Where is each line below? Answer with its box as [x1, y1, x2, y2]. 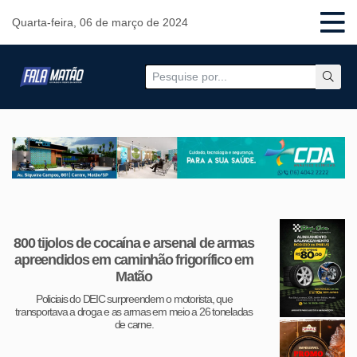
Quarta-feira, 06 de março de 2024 [12, 16, 188, 29]
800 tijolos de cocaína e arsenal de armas [14, 235, 254, 252]
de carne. [114, 319, 154, 331]
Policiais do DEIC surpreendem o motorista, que [35, 293, 233, 306]
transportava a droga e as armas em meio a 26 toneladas [15, 306, 253, 319]
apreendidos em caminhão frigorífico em [14, 252, 253, 269]
